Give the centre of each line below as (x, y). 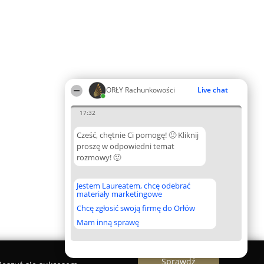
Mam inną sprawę (108, 222)
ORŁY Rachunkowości (141, 90)
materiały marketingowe (119, 194)
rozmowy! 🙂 (99, 157)
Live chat (213, 90)
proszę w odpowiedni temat (126, 146)
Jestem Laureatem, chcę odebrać (133, 186)
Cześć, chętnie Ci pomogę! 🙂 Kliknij (138, 135)
